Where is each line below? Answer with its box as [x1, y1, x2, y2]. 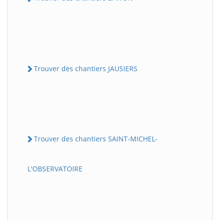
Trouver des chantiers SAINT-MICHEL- [34, 134, 158, 143]
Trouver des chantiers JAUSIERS [34, 63, 137, 73]
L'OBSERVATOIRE [27, 164, 82, 174]
